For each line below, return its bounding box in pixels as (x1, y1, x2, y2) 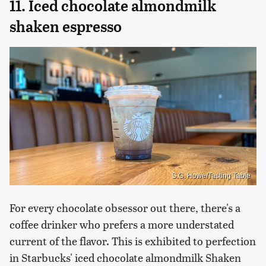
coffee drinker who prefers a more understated (9, 217, 234, 232)
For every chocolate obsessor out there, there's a (9, 200, 240, 216)
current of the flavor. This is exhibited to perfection (9, 233, 256, 249)
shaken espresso (9, 17, 122, 36)
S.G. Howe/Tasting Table (172, 172, 251, 180)
